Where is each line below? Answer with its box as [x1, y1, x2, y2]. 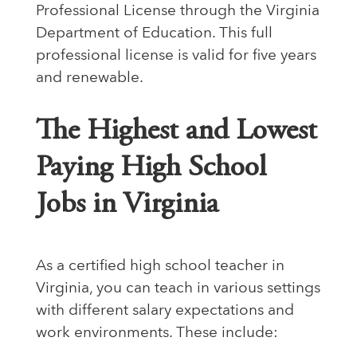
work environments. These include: [36, 326, 278, 342]
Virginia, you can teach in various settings [36, 281, 320, 297]
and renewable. [36, 71, 143, 87]
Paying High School [36, 154, 266, 184]
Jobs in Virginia [36, 190, 218, 221]
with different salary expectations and [36, 304, 294, 320]
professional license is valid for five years [36, 49, 316, 65]
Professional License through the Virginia [36, 4, 320, 20]
